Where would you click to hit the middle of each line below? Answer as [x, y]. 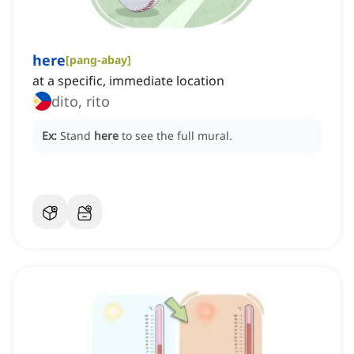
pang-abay [98, 60]
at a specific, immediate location [128, 81]
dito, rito [81, 102]
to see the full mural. [177, 136]
